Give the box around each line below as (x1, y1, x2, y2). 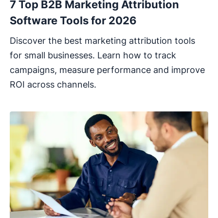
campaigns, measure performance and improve (10, 64, 205, 75)
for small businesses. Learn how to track (10, 50, 176, 60)
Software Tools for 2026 (10, 14, 137, 27)
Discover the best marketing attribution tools (10, 35, 195, 46)
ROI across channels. (10, 79, 96, 90)
